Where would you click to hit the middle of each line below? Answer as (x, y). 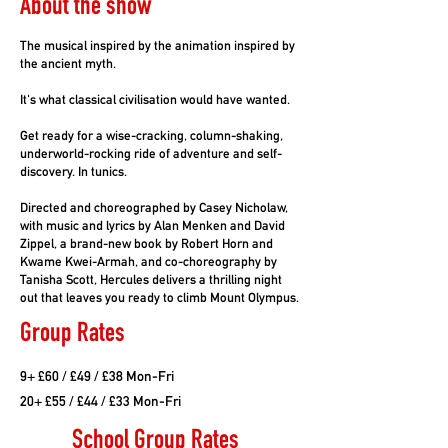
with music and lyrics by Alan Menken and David (152, 225)
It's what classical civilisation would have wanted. (155, 99)
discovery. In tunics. (73, 171)
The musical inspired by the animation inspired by (157, 45)
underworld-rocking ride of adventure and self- (151, 153)
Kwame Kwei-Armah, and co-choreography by (148, 261)
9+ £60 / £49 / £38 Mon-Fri (97, 375)
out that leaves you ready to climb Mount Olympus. (159, 297)
